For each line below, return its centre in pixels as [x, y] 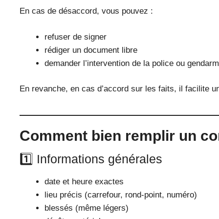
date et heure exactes [84, 181]
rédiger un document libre [91, 50]
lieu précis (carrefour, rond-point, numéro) [121, 195]
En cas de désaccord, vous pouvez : [86, 11]
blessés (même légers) [87, 208]
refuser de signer [76, 37]
